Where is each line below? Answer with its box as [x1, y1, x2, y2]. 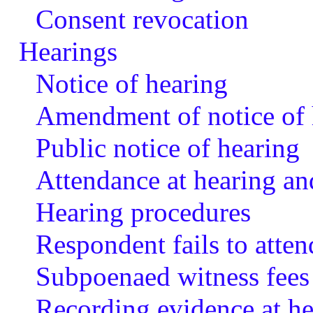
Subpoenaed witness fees [35, 261, 310, 291]
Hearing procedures [35, 197, 251, 227]
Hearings [18, 36, 117, 66]
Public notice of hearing [35, 133, 300, 163]
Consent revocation [35, 4, 249, 34]
